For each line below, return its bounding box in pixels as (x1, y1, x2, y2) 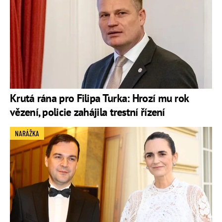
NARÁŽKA (15, 129, 39, 138)
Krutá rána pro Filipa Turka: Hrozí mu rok (10, 91, 189, 106)
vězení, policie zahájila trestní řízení (10, 105, 165, 119)
